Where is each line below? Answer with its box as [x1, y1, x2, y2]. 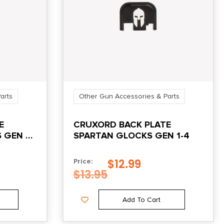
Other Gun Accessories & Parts [78, 92, 179, 101]
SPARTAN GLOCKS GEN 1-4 [73, 130, 189, 141]
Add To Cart [122, 195, 161, 204]
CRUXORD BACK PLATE [73, 119, 171, 130]
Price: [73, 157, 92, 166]
